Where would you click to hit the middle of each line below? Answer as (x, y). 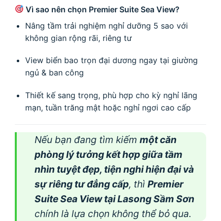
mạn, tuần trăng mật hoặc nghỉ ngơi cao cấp (108, 108)
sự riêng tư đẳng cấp (82, 184)
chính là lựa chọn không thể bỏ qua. (113, 213)
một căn (158, 139)
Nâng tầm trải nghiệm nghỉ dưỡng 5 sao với (106, 25)
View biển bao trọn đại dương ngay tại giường (111, 60)
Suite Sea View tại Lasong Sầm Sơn (114, 199)
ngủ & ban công (54, 73)
